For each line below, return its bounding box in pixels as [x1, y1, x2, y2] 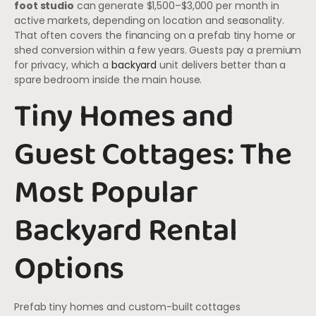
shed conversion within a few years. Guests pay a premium [14, 43, 302, 58]
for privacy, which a [14, 58, 111, 73]
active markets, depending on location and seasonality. [14, 13, 284, 28]
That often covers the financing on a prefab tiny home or [14, 28, 296, 43]
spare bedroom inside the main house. [14, 73, 202, 87]
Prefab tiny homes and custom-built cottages [14, 299, 241, 314]
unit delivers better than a [157, 58, 286, 73]
